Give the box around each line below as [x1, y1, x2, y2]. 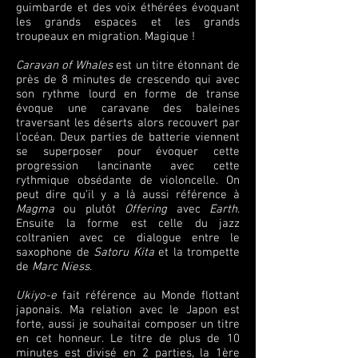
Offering [125, 202, 168, 217]
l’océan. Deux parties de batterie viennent [16, 130, 240, 145]
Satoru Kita [93, 245, 154, 260]
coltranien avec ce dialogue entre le [16, 231, 240, 245]
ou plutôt [54, 202, 125, 217]
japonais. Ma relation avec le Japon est [16, 303, 240, 317]
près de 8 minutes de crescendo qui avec [16, 73, 240, 87]
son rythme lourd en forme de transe [16, 87, 240, 101]
